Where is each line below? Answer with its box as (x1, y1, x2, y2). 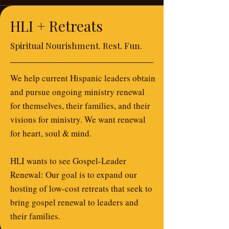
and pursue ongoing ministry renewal (10, 86, 145, 98)
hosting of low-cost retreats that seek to (10, 182, 152, 194)
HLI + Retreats (10, 16, 103, 35)
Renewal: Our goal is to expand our (10, 169, 137, 180)
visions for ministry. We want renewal (10, 113, 146, 125)
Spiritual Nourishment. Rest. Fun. (10, 40, 142, 51)
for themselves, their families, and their (10, 100, 150, 111)
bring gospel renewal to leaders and (10, 196, 139, 208)
